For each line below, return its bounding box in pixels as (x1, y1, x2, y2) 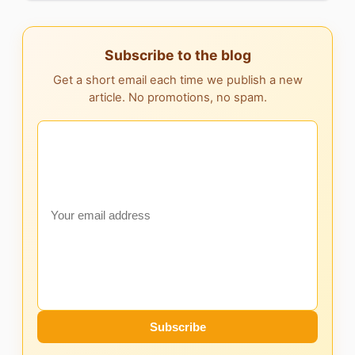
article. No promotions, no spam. (88, 90, 267, 105)
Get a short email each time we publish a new (52, 72, 303, 87)
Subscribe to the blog (104, 46, 251, 63)
